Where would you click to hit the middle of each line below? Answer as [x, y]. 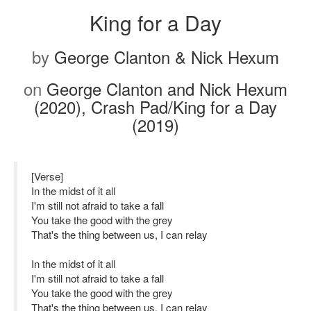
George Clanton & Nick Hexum [167, 57]
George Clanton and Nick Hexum [167, 89]
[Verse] [47, 176]
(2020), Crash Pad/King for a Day [155, 107]
